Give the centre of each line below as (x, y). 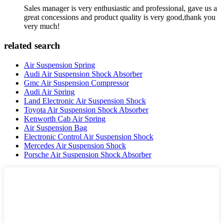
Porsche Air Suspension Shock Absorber (88, 154)
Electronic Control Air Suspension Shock (89, 136)
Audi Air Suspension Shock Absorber (83, 74)
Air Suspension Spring (59, 65)
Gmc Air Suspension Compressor (76, 83)
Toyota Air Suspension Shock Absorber (86, 110)
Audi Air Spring (49, 92)
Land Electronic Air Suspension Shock (85, 101)
